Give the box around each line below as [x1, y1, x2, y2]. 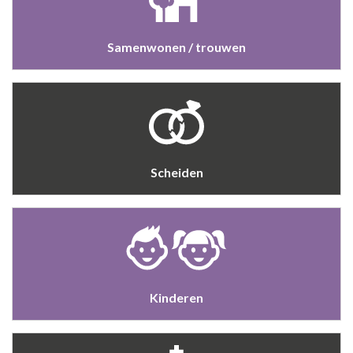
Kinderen [150, 290, 203, 306]
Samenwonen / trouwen [107, 39, 246, 55]
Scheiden [150, 165, 203, 180]
